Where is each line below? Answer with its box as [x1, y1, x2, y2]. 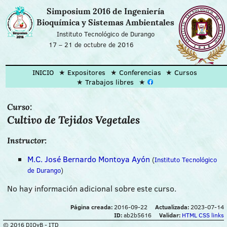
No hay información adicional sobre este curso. [7, 183, 176, 194]
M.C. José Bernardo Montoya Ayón [27, 154, 150, 165]
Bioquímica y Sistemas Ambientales [36, 17, 175, 28]
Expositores [67, 67, 105, 77]
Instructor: [7, 135, 47, 146]
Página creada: [70, 203, 113, 211]
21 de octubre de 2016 [64, 40, 134, 50]
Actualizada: [149, 203, 190, 211]
